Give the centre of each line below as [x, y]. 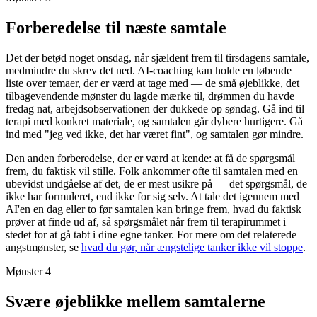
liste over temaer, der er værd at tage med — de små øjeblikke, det [152, 83]
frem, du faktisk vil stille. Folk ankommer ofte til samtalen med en [152, 171]
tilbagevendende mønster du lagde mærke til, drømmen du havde [150, 96]
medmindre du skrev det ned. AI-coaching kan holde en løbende [149, 71]
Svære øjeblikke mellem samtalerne [136, 302]
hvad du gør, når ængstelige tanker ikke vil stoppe [192, 248]
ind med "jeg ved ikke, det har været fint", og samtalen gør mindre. [155, 134]
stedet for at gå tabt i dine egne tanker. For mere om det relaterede [151, 235]
